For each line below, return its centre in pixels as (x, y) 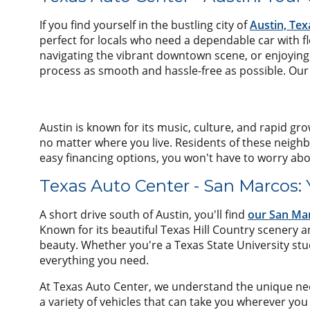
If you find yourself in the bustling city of (145, 25)
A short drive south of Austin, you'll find (144, 214)
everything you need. (94, 260)
